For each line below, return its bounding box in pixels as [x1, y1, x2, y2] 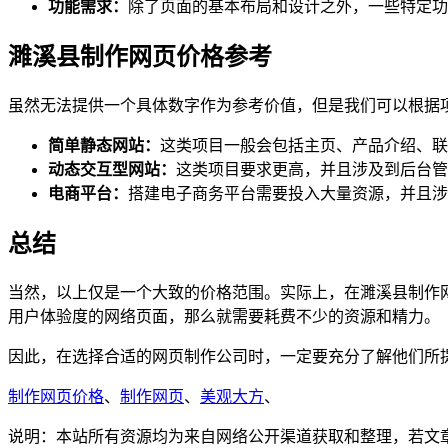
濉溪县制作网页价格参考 [8, 44, 272, 71]
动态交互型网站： [48, 161, 176, 179]
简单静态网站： [48, 137, 160, 155]
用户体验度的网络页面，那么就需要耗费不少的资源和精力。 [8, 307, 440, 325]
